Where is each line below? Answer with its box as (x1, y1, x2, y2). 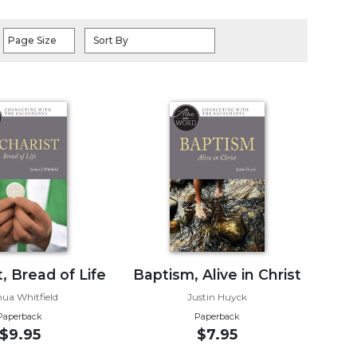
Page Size (8, 33, 57, 46)
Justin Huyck (186, 290, 247, 303)
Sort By (93, 33, 128, 46)
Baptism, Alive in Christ (132, 265, 301, 283)
